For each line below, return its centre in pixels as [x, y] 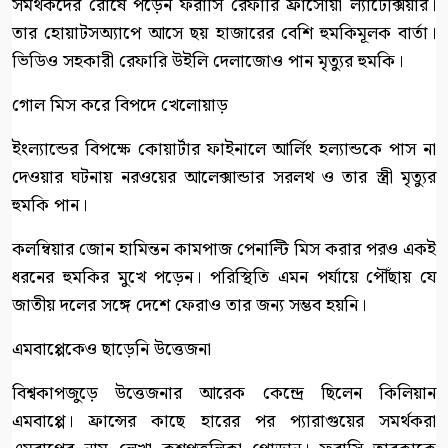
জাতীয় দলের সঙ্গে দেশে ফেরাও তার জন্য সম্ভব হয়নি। [189, 306]
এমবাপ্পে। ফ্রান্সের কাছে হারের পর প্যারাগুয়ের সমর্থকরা [224, 422]
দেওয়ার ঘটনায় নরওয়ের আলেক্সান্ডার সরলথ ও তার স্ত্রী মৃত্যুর [224, 178]
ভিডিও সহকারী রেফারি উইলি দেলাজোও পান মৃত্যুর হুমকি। [207, 62]
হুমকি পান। [49, 206]
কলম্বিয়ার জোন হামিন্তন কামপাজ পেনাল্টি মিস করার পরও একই [224, 250]
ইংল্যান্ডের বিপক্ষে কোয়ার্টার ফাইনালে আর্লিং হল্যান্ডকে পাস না [224, 150]
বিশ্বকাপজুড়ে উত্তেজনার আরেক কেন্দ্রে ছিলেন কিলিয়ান [224, 394]
